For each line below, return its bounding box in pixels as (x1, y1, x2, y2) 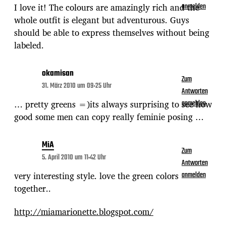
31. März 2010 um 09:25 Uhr (42, 80, 111, 92)
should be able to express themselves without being (14, 25, 209, 39)
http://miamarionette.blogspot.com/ (14, 204, 153, 218)
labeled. (14, 38, 44, 52)
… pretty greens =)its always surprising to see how (14, 97, 212, 111)
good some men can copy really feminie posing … (14, 109, 204, 124)
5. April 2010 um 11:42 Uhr (42, 151, 106, 163)
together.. (14, 181, 51, 195)
